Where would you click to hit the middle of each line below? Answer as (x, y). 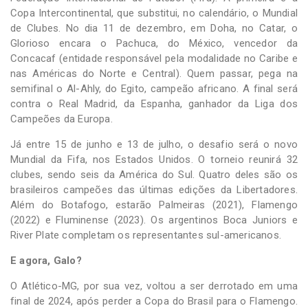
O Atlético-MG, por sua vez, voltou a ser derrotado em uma (154, 286)
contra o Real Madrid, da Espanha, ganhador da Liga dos (154, 103)
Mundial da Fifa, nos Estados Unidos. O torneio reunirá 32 (154, 159)
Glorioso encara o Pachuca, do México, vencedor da (154, 43)
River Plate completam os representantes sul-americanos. (146, 235)
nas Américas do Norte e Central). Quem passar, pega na (154, 73)
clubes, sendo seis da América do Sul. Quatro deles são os (154, 174)
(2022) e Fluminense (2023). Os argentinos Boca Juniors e (154, 220)
